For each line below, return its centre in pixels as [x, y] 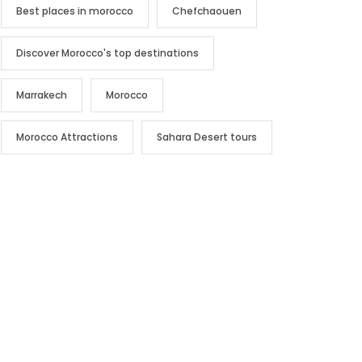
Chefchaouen [207, 11]
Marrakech [42, 95]
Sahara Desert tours [207, 137]
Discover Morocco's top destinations [108, 53]
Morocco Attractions [67, 137]
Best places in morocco [75, 11]
